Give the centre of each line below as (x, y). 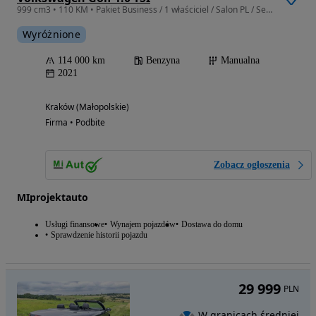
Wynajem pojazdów (143, 225)
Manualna (240, 61)
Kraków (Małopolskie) (87, 107)
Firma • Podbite (75, 123)
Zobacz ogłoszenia (252, 165)
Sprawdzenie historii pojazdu (99, 235)
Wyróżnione (51, 35)
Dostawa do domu (212, 225)
